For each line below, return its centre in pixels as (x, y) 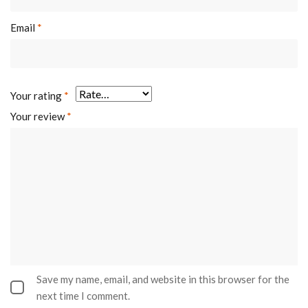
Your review (38, 117)
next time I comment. (83, 296)
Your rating (37, 96)
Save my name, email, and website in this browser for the (163, 279)
